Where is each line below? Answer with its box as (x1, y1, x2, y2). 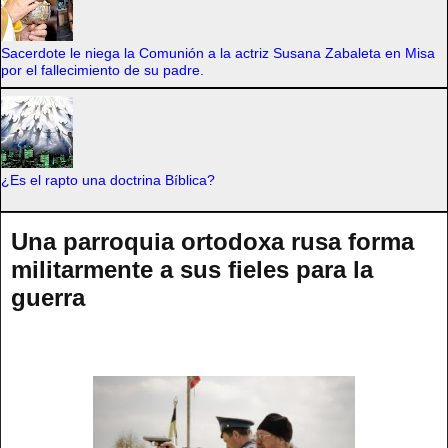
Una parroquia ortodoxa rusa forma (11, 227, 414, 255)
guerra (11, 283, 85, 311)
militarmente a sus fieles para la (11, 255, 373, 283)
